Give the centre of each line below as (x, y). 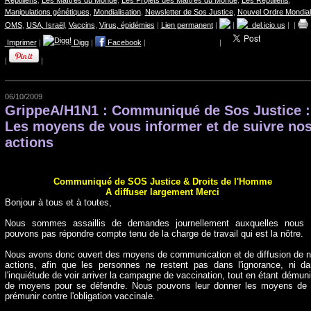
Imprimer (20, 42)
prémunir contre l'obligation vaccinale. (80, 296)
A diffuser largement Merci (162, 192)
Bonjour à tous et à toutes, (58, 202)
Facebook (123, 42)
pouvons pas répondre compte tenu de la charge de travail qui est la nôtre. (154, 234)
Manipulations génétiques (47, 12)
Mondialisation (117, 12)
